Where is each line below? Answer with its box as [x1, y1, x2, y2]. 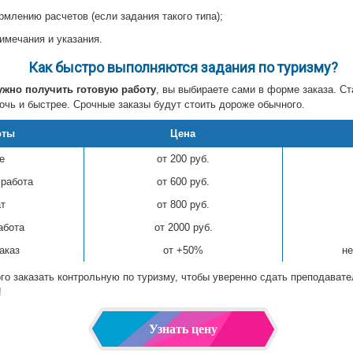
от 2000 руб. [154, 221, 213, 233]
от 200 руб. [157, 152, 210, 165]
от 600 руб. [157, 175, 210, 188]
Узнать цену [148, 321, 217, 336]
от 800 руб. [157, 198, 210, 210]
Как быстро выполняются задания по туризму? [28, 58, 338, 76]
